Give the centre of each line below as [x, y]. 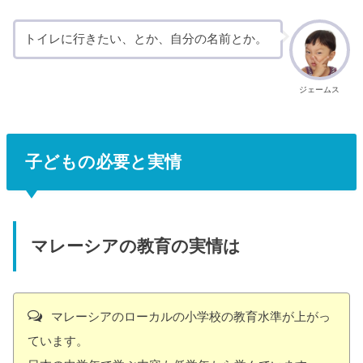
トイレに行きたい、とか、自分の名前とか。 [145, 39]
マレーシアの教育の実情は [135, 246]
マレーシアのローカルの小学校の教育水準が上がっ [189, 316]
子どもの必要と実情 [103, 161]
